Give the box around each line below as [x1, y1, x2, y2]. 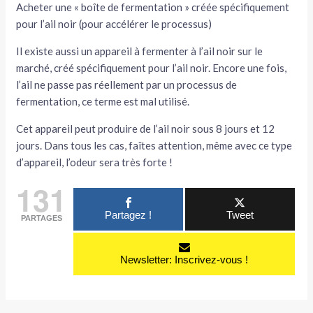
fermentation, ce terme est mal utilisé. [16, 94, 190, 108]
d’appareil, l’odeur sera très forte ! [16, 155, 173, 168]
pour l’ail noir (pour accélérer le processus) [16, 17, 212, 30]
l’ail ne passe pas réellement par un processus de [16, 78, 238, 91]
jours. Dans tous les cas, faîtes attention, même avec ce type [16, 138, 293, 152]
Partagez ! [105, 208, 152, 221]
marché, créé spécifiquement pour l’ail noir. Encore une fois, [16, 61, 287, 74]
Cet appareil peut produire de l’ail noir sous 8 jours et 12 [16, 122, 275, 135]
